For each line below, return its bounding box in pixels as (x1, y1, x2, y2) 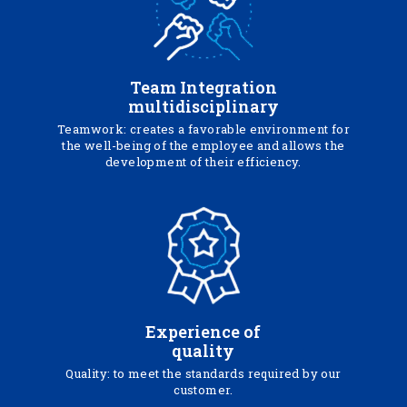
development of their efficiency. (105, 154, 302, 170)
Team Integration (129, 76, 277, 98)
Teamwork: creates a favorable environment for (56, 121, 350, 137)
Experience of (145, 321, 262, 342)
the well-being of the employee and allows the (62, 137, 345, 154)
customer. (174, 382, 233, 398)
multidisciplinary (127, 95, 279, 117)
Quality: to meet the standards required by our (65, 365, 342, 382)
